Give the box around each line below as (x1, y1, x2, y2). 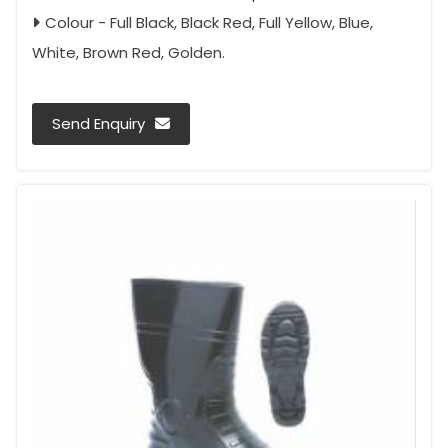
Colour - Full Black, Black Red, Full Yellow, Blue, (45, 12, 373, 34)
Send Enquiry (52, 113, 145, 135)
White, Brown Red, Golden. (32, 42, 225, 64)
